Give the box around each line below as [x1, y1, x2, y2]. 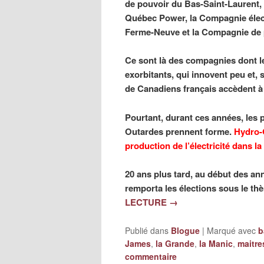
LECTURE [125, 196, 169, 209]
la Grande [156, 237, 194, 249]
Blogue [171, 224, 200, 236]
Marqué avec [207, 224, 256, 236]
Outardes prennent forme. [125, 124, 234, 138]
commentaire [125, 250, 177, 262]
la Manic [199, 237, 233, 249]
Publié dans [125, 224, 169, 236]
